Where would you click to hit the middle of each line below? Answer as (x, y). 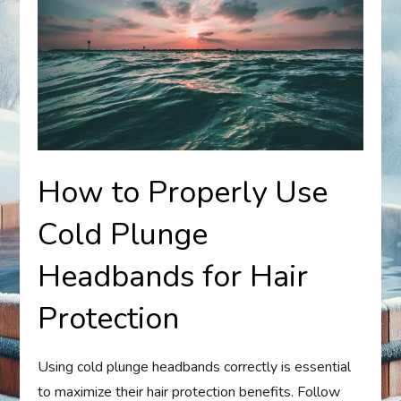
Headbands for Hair (173, 277)
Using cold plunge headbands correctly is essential (195, 367)
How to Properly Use (183, 193)
